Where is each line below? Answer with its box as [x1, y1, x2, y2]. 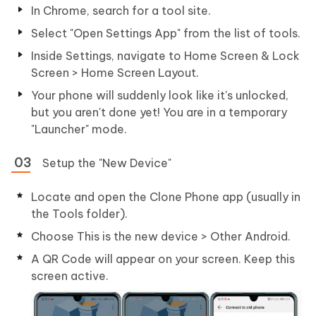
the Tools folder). [31, 206, 128, 221]
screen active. [31, 268, 109, 283]
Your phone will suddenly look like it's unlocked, [31, 87, 288, 102]
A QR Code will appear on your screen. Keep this [31, 251, 295, 266]
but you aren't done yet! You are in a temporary [31, 104, 287, 119]
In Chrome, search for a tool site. [31, 3, 211, 18]
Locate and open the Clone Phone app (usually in [31, 189, 300, 204]
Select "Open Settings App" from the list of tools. [31, 25, 300, 40]
